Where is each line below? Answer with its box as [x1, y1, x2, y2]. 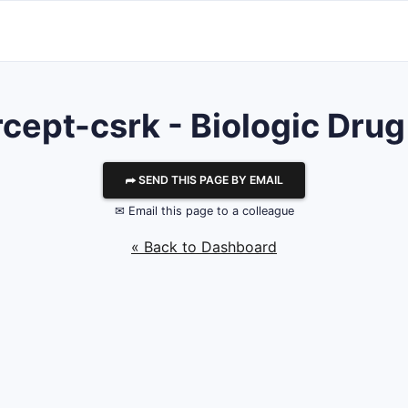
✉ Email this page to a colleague [114, 204, 294, 218]
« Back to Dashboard [131, 238, 277, 256]
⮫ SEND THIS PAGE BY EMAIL [125, 173, 283, 187]
